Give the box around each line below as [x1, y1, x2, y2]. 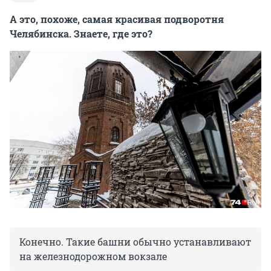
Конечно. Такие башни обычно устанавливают [19, 235, 251, 249]
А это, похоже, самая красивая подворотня [10, 13, 224, 26]
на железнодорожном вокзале [19, 250, 167, 263]
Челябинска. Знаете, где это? [10, 27, 152, 41]
